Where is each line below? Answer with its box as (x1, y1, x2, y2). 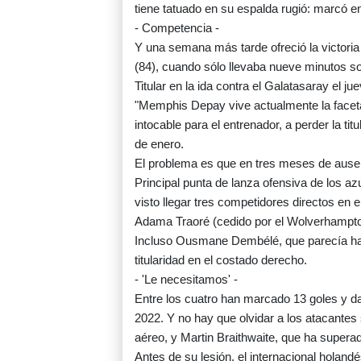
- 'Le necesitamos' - (135, 272, 238, 287)
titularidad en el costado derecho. (135, 253, 307, 268)
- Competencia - (135, 21, 219, 35)
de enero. (135, 137, 184, 151)
